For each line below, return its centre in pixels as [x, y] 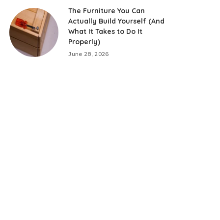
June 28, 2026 [89, 54]
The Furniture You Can [107, 11]
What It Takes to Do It [106, 31]
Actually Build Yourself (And [117, 21]
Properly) [84, 42]
